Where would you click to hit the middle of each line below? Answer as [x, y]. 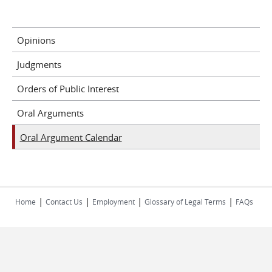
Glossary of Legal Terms [185, 202]
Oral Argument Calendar [71, 137]
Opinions [36, 40]
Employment [114, 202]
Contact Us [64, 202]
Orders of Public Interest [68, 88]
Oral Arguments [50, 113]
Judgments [39, 64]
